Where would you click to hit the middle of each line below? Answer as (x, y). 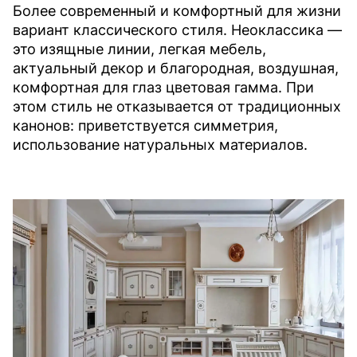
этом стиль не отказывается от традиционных (177, 106)
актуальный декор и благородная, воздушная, (176, 68)
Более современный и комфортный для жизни (177, 10)
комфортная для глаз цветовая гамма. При (163, 87)
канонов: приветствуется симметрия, (145, 125)
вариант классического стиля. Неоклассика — (177, 29)
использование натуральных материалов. (160, 144)
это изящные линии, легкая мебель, (139, 49)
